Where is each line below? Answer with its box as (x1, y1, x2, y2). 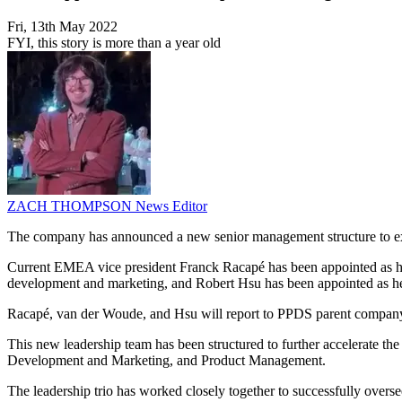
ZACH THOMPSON (7, 198, 135, 214)
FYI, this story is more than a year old (7, 35, 221, 51)
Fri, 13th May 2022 (7, 19, 118, 35)
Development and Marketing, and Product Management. (7, 353, 326, 369)
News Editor (135, 198, 207, 214)
